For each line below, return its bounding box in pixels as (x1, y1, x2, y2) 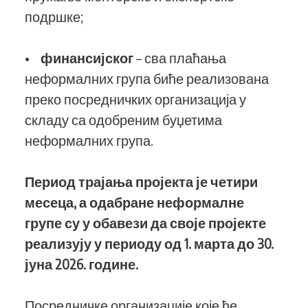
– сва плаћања (133, 49, 226, 66)
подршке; (25, 8, 86, 25)
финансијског (41, 49, 133, 66)
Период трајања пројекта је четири (25, 173, 258, 190)
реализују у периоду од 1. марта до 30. (25, 234, 274, 252)
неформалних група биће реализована (25, 69, 269, 87)
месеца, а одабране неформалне (25, 193, 244, 210)
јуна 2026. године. (25, 255, 138, 272)
